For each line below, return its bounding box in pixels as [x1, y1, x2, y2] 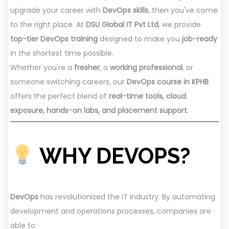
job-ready [182, 33, 217, 44]
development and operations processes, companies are [10, 206, 211, 217]
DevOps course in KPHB [127, 76, 209, 87]
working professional [110, 62, 182, 73]
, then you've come [148, 5, 218, 15]
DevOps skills [103, 5, 148, 15]
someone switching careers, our [10, 76, 127, 87]
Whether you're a [10, 62, 74, 73]
